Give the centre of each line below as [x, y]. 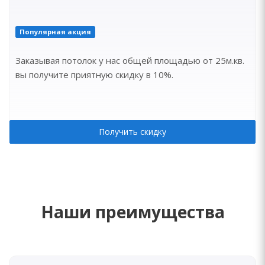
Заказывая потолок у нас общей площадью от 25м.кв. [130, 60]
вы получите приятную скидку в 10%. [94, 75]
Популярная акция [55, 32]
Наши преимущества [132, 212]
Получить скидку [132, 132]
